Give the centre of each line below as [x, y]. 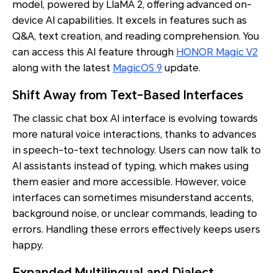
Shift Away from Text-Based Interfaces [128, 95]
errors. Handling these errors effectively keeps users [136, 230]
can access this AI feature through [94, 52]
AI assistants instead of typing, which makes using [130, 166]
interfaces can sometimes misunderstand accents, [133, 198]
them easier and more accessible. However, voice [129, 182]
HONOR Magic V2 [217, 52]
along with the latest [62, 68]
